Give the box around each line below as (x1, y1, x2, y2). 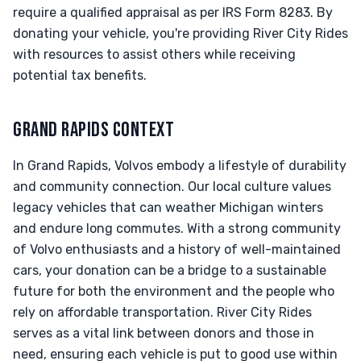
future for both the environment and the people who (13, 284, 334, 299)
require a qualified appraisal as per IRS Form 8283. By (13, 5, 333, 20)
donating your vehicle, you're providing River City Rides (13, 26, 348, 41)
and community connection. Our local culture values (13, 179, 331, 194)
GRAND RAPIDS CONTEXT (13, 118, 175, 143)
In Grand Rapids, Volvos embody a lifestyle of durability (13, 158, 346, 173)
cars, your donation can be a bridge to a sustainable (13, 263, 326, 278)
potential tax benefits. (13, 68, 147, 83)
